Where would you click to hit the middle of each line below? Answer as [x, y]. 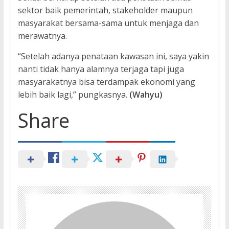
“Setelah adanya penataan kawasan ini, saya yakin [113, 56]
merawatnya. [42, 36]
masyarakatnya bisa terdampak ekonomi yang [106, 82]
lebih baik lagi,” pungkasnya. [73, 94]
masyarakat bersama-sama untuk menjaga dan [108, 23]
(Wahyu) [146, 94]
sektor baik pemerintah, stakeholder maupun [105, 10]
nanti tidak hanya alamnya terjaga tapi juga [101, 69]
